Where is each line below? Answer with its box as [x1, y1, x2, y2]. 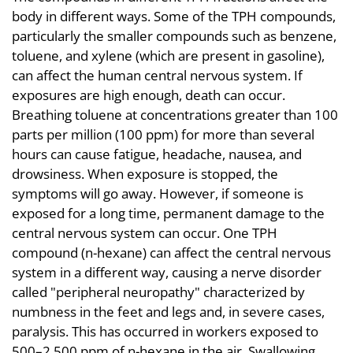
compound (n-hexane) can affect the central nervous [12, 243, 331, 262]
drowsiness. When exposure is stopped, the [12, 165, 278, 183]
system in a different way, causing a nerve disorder [12, 263, 321, 281]
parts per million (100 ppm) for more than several [12, 125, 314, 143]
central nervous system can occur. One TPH [12, 224, 277, 242]
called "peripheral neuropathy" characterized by [12, 283, 305, 301]
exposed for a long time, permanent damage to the [12, 204, 325, 222]
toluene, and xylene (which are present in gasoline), [12, 46, 325, 65]
